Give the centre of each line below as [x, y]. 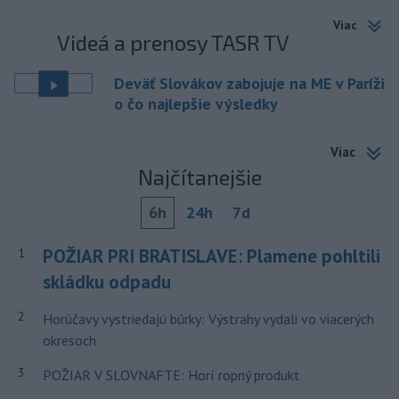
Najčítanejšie [199, 177]
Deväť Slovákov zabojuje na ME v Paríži [249, 84]
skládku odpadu [106, 282]
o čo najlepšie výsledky [196, 104]
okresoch [69, 340]
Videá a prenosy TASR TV [174, 43]
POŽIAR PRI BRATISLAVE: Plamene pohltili [211, 256]
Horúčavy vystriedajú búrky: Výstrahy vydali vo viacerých [208, 319]
